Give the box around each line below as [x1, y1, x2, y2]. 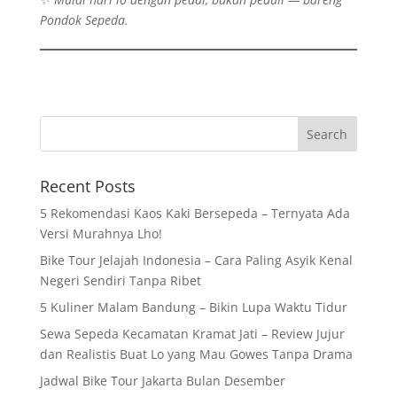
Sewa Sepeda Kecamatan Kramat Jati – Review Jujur [39, 325, 345, 342]
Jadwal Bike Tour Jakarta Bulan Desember [39, 372, 285, 389]
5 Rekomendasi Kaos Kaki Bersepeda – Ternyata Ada [39, 205, 350, 222]
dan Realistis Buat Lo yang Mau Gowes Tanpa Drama [39, 346, 353, 362]
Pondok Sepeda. [39, 12, 128, 28]
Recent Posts [39, 175, 136, 197]
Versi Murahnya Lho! [39, 225, 162, 242]
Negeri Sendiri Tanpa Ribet [39, 272, 201, 289]
